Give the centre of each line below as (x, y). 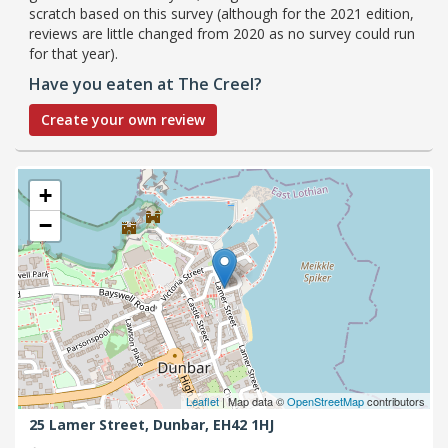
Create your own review (123, 119)
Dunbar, (183, 425)
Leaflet (202, 400)
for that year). (73, 53)
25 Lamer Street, (91, 425)
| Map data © (253, 400)
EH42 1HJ (243, 425)
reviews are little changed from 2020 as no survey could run (222, 33)
